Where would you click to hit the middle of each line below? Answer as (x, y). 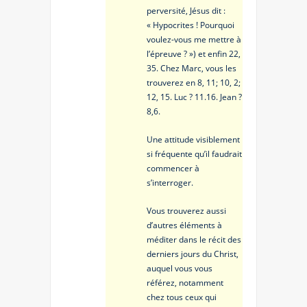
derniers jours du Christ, (193, 254)
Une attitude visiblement (193, 140)
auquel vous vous (180, 269)
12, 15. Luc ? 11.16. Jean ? (194, 97)
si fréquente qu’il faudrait (194, 154)
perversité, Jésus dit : (186, 11)
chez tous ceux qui (182, 297)
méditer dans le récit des (194, 240)
